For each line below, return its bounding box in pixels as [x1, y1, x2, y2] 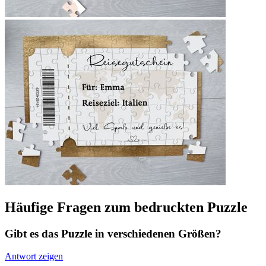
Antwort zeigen [5, 251, 63, 262]
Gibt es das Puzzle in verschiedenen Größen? [5, 227, 221, 240]
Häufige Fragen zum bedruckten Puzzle [5, 199, 248, 215]
